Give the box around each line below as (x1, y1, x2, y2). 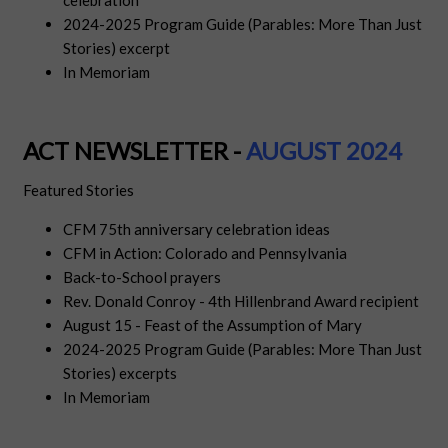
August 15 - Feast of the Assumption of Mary (63, 316, 363, 335)
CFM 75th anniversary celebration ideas (63, 220, 331, 239)
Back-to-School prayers (63, 268, 222, 287)
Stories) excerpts (63, 364, 178, 383)
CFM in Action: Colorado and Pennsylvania (63, 244, 348, 263)
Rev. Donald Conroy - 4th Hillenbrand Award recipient (63, 292, 420, 311)
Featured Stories (23, 181, 135, 200)
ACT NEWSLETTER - (23, 136, 242, 166)
